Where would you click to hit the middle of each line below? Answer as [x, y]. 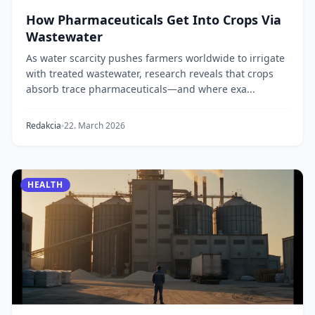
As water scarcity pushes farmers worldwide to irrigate [155, 58]
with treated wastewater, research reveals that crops [150, 73]
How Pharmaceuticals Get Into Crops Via [154, 20]
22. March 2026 [95, 126]
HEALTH [45, 185]
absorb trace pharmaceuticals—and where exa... [141, 89]
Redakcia [44, 126]
